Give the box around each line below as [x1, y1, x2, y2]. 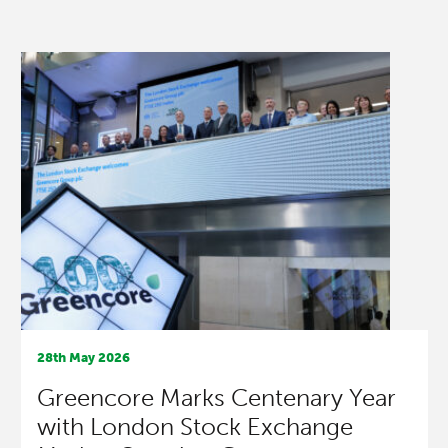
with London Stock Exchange [36, 411, 353, 441]
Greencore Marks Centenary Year [36, 382, 396, 412]
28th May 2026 [36, 349, 130, 365]
